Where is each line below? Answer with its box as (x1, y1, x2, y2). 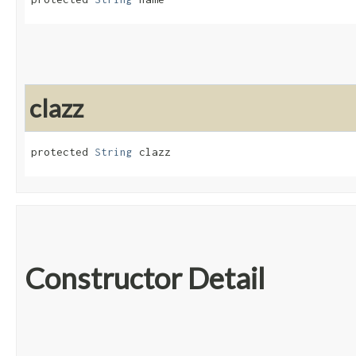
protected (31, 145, 95, 159)
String (95, 145, 133, 159)
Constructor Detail (25, 261, 265, 296)
